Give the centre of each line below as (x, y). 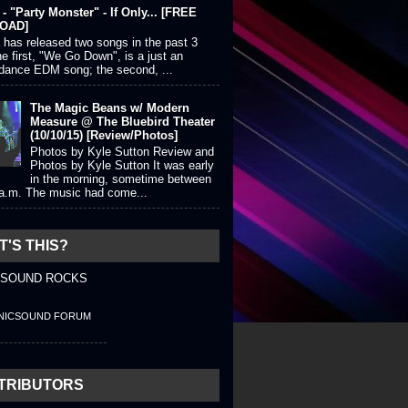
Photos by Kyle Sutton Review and (122, 151)
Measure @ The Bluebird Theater (123, 122)
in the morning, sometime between (121, 178)
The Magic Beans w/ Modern (110, 108)
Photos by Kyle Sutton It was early (122, 165)
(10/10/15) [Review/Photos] (104, 135)
